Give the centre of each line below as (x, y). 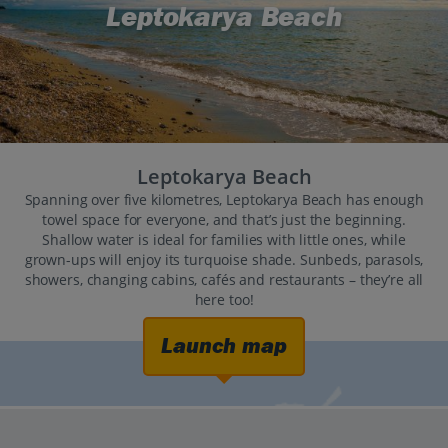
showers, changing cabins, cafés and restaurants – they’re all (224, 280)
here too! (224, 300)
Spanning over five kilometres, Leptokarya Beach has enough (224, 200)
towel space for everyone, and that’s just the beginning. (224, 220)
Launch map (224, 346)
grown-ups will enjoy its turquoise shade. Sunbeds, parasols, (224, 260)
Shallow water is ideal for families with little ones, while (224, 240)
